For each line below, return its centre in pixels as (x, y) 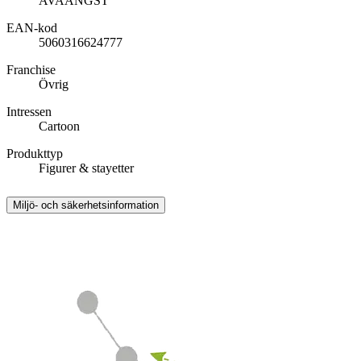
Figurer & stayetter (86, 168)
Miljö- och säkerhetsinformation (86, 205)
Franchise (31, 70)
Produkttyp (35, 154)
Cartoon (59, 127)
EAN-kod (32, 28)
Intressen (29, 112)
